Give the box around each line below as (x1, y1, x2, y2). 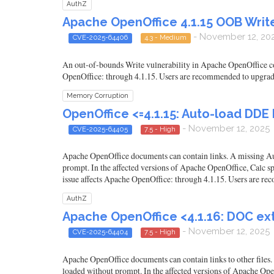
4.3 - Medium (144, 33, 187, 42)
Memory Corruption (67, 91, 129, 99)
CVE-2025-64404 (72, 228, 128, 237)
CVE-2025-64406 (72, 33, 128, 42)
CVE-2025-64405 (72, 124, 128, 133)
